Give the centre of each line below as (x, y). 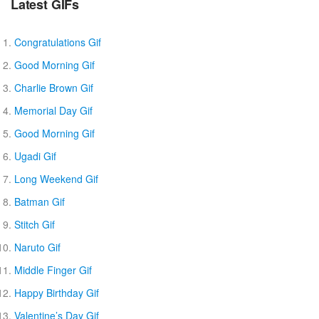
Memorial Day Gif (53, 110)
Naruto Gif (37, 247)
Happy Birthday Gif (57, 292)
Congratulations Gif (58, 42)
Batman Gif (40, 201)
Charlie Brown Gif (54, 87)
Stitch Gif (35, 224)
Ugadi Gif (35, 156)
